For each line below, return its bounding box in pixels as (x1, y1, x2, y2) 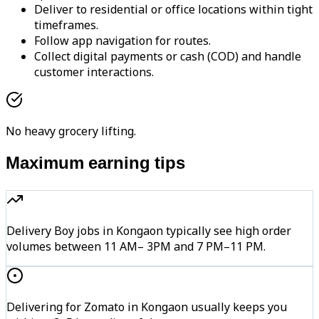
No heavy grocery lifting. (6, 123, 136, 140)
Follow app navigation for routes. (34, 33, 211, 49)
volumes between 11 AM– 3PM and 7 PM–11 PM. (6, 239, 266, 255)
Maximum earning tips (6, 153, 185, 177)
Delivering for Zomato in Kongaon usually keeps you (6, 299, 287, 315)
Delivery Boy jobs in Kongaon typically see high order (6, 223, 291, 239)
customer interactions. (34, 64, 154, 80)
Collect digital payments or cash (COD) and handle (34, 48, 301, 65)
